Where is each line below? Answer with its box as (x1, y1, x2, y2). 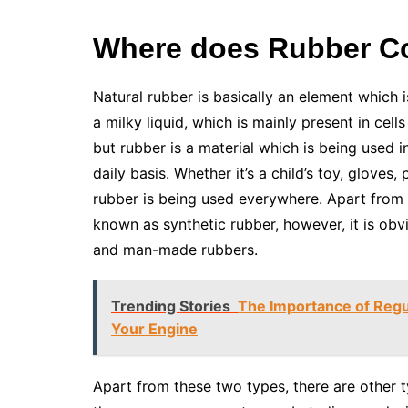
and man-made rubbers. (93, 240, 262, 259)
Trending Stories (111, 297, 230, 315)
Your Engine (111, 320, 198, 338)
